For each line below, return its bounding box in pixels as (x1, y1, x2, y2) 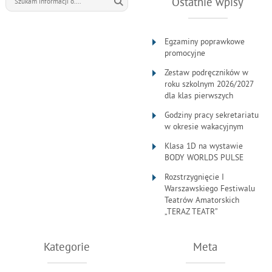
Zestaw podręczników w (165, 67, 249, 78)
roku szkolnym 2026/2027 (165, 79, 254, 90)
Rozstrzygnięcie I (165, 172, 225, 183)
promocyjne (165, 48, 206, 59)
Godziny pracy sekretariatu (165, 110, 259, 121)
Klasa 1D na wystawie (165, 141, 243, 152)
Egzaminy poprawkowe (165, 36, 245, 47)
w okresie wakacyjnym (165, 121, 244, 132)
